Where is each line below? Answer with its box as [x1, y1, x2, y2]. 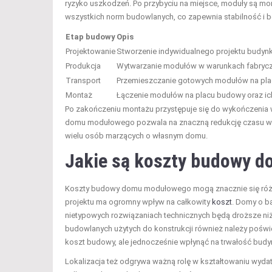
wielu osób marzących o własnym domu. [65, 131, 208, 140]
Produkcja [66, 61, 101, 70]
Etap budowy [66, 32, 115, 41]
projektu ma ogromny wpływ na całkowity [65, 197, 212, 206]
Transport [66, 75, 101, 85]
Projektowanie [66, 46, 115, 56]
